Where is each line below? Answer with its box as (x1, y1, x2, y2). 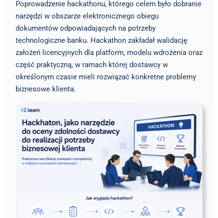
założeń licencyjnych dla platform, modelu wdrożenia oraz (16, 48, 202, 57)
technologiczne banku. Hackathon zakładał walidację (16, 36, 187, 45)
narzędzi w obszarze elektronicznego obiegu (16, 11, 159, 20)
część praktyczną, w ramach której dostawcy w (16, 60, 168, 69)
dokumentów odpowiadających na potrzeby (16, 23, 156, 33)
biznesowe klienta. (16, 84, 76, 93)
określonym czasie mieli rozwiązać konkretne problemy (16, 72, 196, 81)
